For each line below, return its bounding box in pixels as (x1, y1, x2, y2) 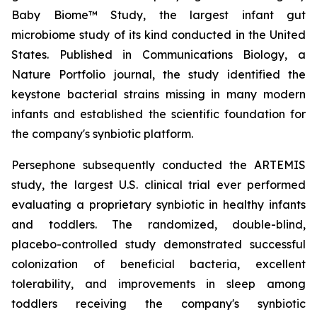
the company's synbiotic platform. (11, 127, 193, 141)
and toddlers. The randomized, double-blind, (11, 217, 306, 231)
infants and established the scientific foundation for (11, 107, 306, 121)
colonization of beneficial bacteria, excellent (11, 257, 306, 271)
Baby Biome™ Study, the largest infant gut (11, 8, 306, 22)
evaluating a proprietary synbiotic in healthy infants (11, 197, 306, 212)
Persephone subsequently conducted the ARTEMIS (11, 158, 306, 172)
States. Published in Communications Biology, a (11, 47, 306, 62)
